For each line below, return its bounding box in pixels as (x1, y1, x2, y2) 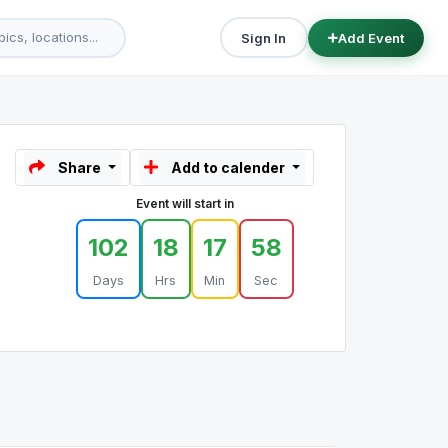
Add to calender (171, 159, 286, 176)
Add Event (337, 29, 404, 46)
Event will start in (135, 196, 234, 211)
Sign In (241, 29, 287, 46)
